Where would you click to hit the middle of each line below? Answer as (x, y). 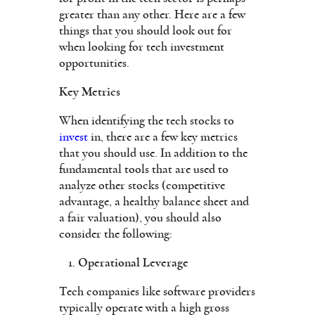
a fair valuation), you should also (140, 218)
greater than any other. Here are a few (152, 14)
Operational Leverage (133, 263)
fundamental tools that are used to (144, 169)
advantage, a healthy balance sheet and (154, 201)
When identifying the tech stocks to (147, 121)
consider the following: (116, 234)
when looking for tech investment (142, 47)
